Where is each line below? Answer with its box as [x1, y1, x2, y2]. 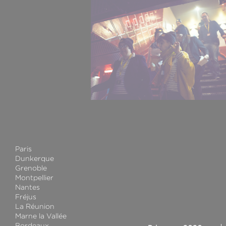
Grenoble [15, 164, 47, 172]
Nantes [15, 184, 40, 191]
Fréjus [15, 193, 36, 201]
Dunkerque [15, 155, 54, 162]
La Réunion [15, 203, 54, 210]
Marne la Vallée [15, 212, 67, 220]
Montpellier [15, 174, 53, 182]
